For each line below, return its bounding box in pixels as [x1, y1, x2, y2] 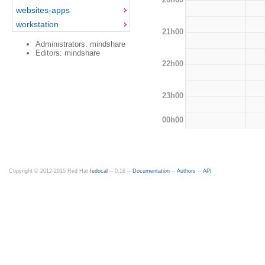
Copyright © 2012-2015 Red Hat [9, 167, 90, 174]
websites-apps [15, 5, 70, 15]
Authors [177, 167, 196, 174]
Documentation [132, 167, 170, 174]
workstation [15, 19, 59, 29]
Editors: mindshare [35, 48, 100, 57]
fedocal [90, 167, 108, 174]
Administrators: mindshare [35, 39, 125, 49]
